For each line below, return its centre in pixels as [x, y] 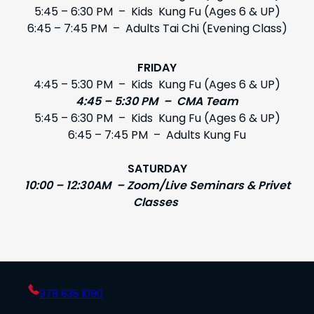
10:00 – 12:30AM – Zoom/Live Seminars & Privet [157, 186]
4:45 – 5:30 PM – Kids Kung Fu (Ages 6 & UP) [157, 85]
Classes [157, 203]
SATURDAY [157, 169]
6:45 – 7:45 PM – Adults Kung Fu [157, 135]
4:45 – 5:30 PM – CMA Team [157, 102]
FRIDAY [157, 68]
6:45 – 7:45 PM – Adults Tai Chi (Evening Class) [157, 29]
